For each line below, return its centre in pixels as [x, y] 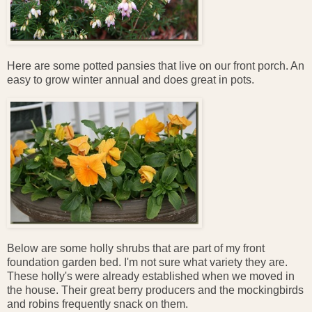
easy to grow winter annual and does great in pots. [131, 79]
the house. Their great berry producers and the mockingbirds [155, 290]
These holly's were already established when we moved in [151, 276]
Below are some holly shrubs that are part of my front [136, 249]
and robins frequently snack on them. [97, 304]
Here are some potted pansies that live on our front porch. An [156, 65]
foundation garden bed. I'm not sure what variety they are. [147, 263]
